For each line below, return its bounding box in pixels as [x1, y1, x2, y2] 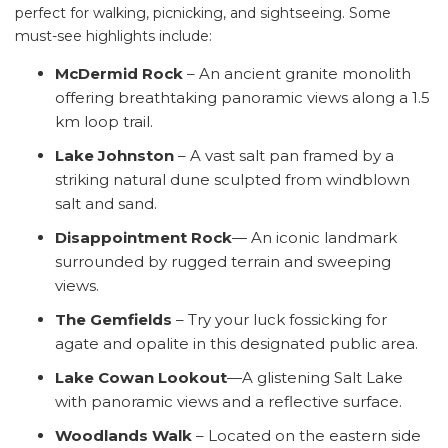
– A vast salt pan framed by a [174, 145, 394, 165]
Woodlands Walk [55, 425, 192, 445]
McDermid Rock [55, 63, 183, 83]
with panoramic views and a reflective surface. [55, 391, 406, 411]
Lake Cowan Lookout [55, 367, 227, 387]
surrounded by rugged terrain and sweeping [55, 251, 391, 271]
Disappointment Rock [55, 227, 232, 247]
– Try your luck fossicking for [172, 309, 387, 329]
